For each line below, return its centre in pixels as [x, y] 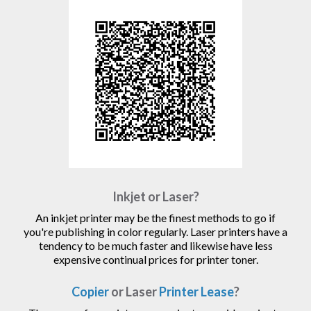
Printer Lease [196, 292]
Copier [90, 292]
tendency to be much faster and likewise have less [155, 246]
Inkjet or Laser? [155, 197]
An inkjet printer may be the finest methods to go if [155, 218]
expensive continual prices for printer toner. [155, 260]
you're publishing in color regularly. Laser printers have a [155, 232]
